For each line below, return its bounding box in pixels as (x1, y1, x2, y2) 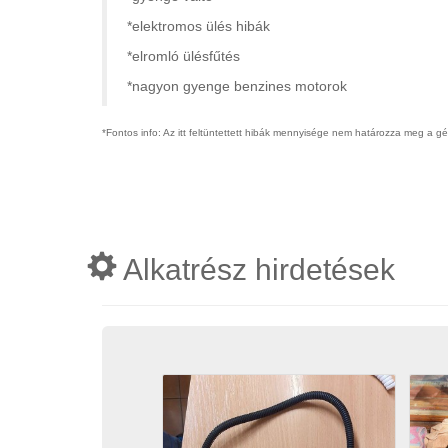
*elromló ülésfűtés (127, 48, 240, 64)
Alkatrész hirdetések (117, 253, 395, 286)
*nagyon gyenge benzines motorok (127, 78, 347, 94)
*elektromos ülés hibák (127, 18, 270, 34)
